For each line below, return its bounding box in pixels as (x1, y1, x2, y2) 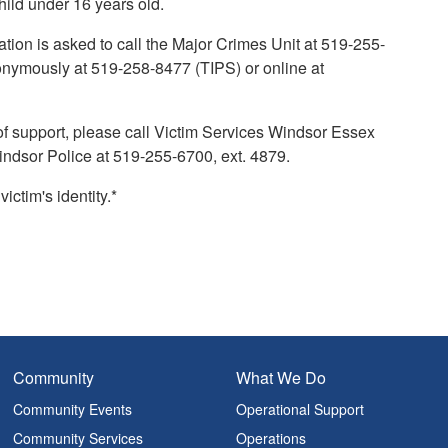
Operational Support (236, 399, 365, 419)
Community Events (13, 399, 133, 419)
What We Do (236, 366, 327, 389)
